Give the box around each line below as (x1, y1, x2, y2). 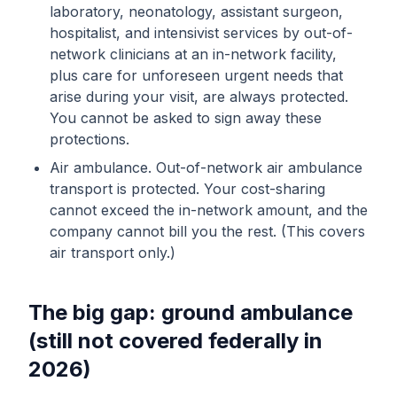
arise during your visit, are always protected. (50, 88, 348, 105)
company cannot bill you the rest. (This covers (50, 222, 365, 240)
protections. (50, 130, 129, 148)
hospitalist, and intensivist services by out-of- (50, 24, 353, 42)
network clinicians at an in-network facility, (50, 45, 337, 63)
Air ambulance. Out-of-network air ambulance (50, 159, 362, 176)
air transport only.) (50, 244, 175, 261)
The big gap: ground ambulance (28, 300, 353, 325)
